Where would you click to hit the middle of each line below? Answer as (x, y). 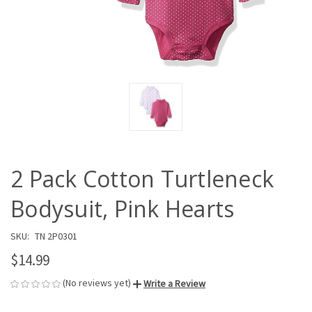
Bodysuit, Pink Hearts (123, 208)
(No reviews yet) (97, 282)
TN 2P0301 (56, 236)
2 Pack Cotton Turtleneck (142, 178)
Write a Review (174, 284)
